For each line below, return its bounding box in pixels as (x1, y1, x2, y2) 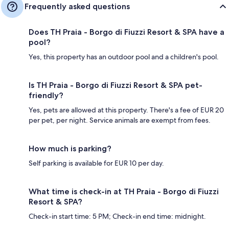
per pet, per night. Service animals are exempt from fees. (29, 115, 211, 125)
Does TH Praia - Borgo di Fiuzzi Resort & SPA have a (29, 27, 224, 37)
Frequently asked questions (25, 1, 130, 11)
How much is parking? (29, 143, 111, 153)
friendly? (29, 90, 63, 100)
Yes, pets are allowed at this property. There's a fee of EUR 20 (29, 105, 224, 114)
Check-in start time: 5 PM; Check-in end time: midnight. (29, 211, 206, 221)
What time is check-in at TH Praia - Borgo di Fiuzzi (29, 186, 219, 196)
